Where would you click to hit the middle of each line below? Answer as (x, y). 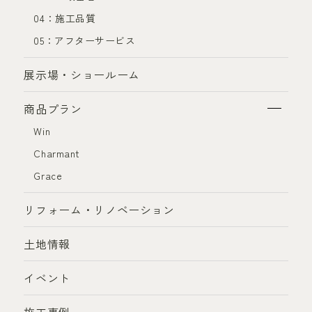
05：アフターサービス (85, 41)
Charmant (57, 154)
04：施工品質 (65, 18)
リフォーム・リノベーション (99, 210)
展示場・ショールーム (82, 75)
